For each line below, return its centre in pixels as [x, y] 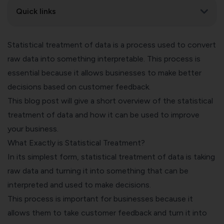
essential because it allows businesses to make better [104, 72]
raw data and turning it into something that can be [98, 170]
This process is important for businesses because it [100, 198]
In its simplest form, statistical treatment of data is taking [111, 156]
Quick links [36, 11]
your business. [33, 128]
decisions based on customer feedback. [79, 86]
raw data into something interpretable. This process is [104, 58]
